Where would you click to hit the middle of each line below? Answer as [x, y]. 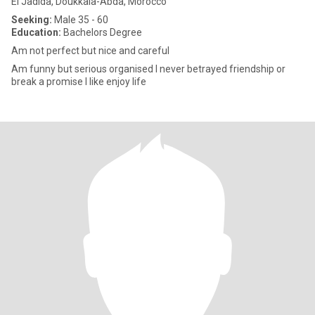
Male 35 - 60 [80, 20]
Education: [36, 32]
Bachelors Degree [102, 32]
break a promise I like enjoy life [96, 82]
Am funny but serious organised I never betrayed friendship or [148, 69]
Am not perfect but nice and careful [90, 51]
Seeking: [32, 20]
